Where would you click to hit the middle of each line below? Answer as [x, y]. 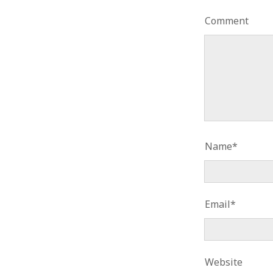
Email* [221, 204]
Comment [227, 21]
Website [224, 262]
